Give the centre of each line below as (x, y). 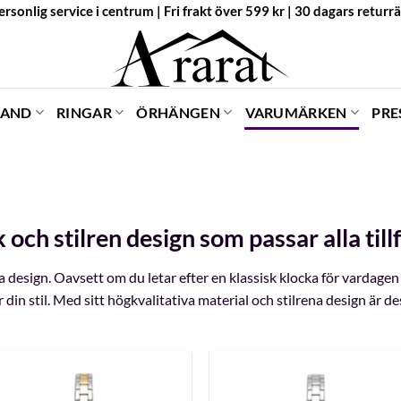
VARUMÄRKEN (296, 112)
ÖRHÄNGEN (178, 112)
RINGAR (84, 112)
